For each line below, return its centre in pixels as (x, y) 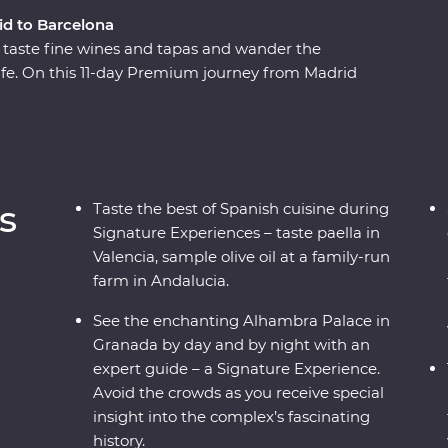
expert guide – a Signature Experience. (237, 369)
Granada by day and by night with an (232, 345)
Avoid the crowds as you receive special (239, 393)
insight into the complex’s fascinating (232, 417)
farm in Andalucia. (161, 281)
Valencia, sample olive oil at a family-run (242, 257)
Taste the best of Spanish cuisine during (241, 209)
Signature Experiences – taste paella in (237, 233)
